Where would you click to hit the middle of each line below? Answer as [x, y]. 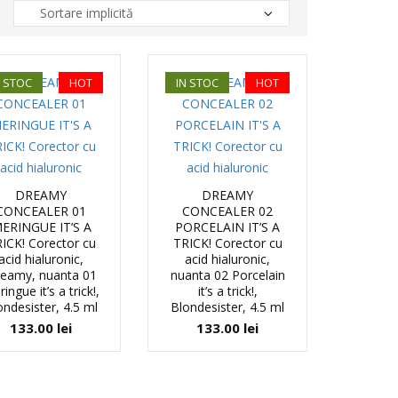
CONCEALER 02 [227, 211]
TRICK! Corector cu [227, 243]
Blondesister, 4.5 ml [227, 307]
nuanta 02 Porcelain [227, 275]
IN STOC [197, 83]
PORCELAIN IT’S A [227, 227]
